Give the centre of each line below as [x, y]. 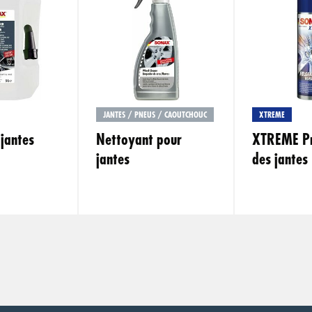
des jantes [280, 159]
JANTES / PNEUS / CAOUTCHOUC [155, 115]
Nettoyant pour [139, 140]
